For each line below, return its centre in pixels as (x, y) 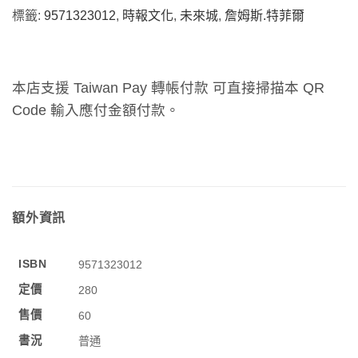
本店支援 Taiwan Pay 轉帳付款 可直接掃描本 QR (168, 88)
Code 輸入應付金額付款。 (96, 111)
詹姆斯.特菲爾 (265, 16)
